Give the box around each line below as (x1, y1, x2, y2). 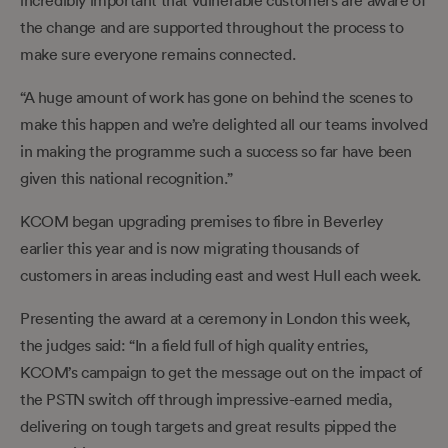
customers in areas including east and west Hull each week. (20, 264, 421, 285)
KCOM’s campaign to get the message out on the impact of (20, 361, 423, 382)
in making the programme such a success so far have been (20, 140, 413, 161)
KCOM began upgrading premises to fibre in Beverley (20, 210, 384, 231)
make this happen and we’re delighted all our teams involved (20, 113, 428, 134)
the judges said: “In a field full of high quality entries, (20, 334, 369, 355)
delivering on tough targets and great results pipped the (20, 415, 397, 436)
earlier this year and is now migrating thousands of (20, 237, 359, 258)
